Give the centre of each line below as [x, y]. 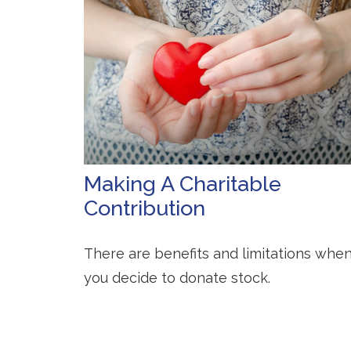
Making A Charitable [183, 183]
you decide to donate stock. [177, 277]
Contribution [145, 208]
